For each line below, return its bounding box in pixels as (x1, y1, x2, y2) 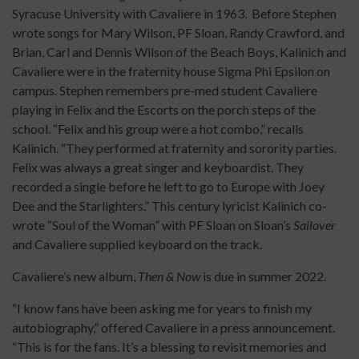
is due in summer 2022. (203, 268, 326, 284)
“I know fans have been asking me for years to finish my (12, 301, 312, 316)
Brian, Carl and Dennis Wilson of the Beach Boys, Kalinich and (12, 44, 346, 59)
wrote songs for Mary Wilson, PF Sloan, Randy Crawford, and (12, 25, 345, 40)
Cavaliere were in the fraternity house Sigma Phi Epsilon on (12, 63, 330, 79)
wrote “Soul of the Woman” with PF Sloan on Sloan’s (12, 217, 293, 232)
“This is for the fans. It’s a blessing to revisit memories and (12, 339, 326, 354)
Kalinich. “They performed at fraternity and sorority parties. (12, 140, 337, 155)
